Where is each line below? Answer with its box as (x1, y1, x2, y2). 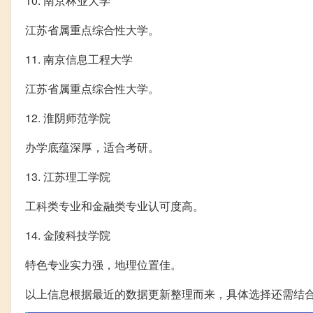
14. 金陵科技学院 (25, 226, 110, 243)
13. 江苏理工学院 (25, 168, 110, 184)
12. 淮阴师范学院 (25, 109, 110, 126)
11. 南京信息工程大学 (25, 50, 133, 67)
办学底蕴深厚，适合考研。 (25, 138, 159, 155)
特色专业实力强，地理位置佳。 (25, 256, 182, 272)
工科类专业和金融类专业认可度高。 (25, 197, 204, 214)
